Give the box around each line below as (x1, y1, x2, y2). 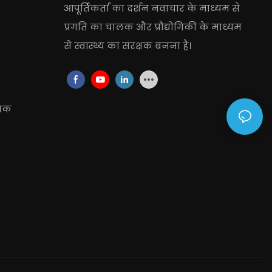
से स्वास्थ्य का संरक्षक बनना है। (63, 39, 191, 52)
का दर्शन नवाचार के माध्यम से (111, 1, 240, 15)
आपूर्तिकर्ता (63, 1, 112, 15)
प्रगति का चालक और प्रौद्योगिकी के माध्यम (63, 20, 242, 33)
